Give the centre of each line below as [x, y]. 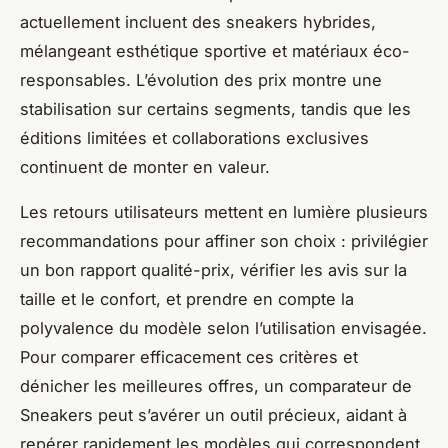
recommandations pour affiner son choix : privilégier [224, 240]
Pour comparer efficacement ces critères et [189, 356]
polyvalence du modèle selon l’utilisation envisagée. [223, 327]
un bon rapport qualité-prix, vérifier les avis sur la [213, 269]
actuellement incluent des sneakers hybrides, [198, 21]
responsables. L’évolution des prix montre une [201, 79]
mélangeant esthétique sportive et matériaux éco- [215, 50]
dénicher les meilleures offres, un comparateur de [216, 385]
